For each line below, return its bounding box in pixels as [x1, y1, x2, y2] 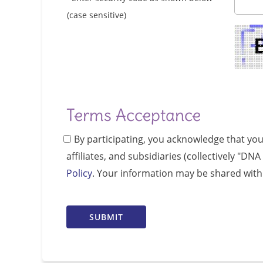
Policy [66, 167, 92, 180]
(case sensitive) [67, 9, 126, 21]
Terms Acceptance [66, 104, 201, 126]
